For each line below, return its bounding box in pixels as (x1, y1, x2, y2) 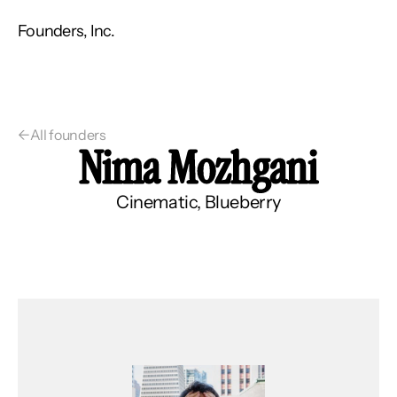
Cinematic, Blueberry (116, 191, 281, 213)
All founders (29, 126, 106, 144)
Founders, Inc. (18, 20, 114, 41)
